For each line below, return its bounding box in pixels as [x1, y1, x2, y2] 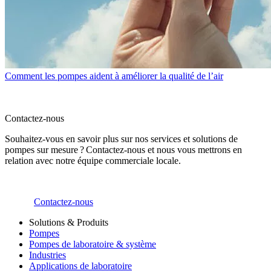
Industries [29, 250, 66, 261]
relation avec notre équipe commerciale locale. [5, 155, 183, 166]
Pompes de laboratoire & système [29, 239, 156, 250]
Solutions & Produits [29, 217, 108, 228]
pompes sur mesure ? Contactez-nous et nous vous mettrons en [5, 145, 242, 155]
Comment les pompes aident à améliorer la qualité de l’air [5, 71, 223, 82]
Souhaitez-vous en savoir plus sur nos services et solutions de [5, 134, 238, 145]
